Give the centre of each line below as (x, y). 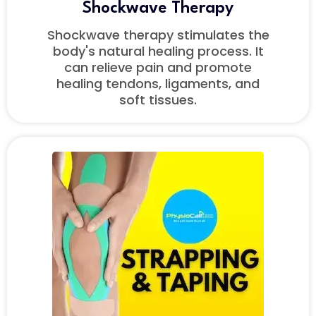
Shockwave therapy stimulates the (158, 35)
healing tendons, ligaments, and (158, 84)
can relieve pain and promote (158, 68)
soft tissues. (158, 100)
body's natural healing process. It (158, 51)
